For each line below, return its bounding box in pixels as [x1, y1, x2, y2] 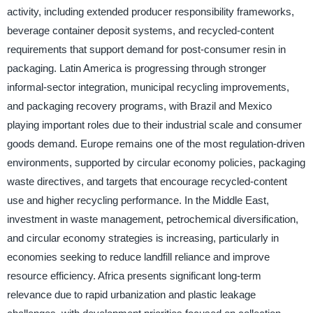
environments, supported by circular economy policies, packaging [6, 156, 305, 169]
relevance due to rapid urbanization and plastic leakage [6, 289, 256, 301]
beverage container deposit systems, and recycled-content [6, 24, 274, 37]
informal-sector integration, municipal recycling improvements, [6, 81, 289, 94]
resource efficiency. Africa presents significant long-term [6, 270, 261, 282]
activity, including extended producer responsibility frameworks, [6, 6, 294, 18]
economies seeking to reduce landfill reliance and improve [6, 251, 270, 263]
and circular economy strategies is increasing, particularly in [6, 232, 279, 245]
